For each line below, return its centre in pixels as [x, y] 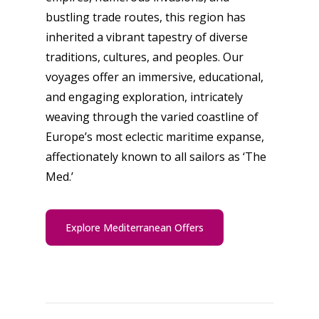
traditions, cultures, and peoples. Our [145, 57]
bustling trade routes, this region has [146, 17]
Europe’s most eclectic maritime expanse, [155, 137]
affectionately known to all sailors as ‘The [156, 157]
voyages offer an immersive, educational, [155, 77]
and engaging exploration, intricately [144, 97]
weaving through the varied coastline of [152, 117]
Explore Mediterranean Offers [135, 228]
